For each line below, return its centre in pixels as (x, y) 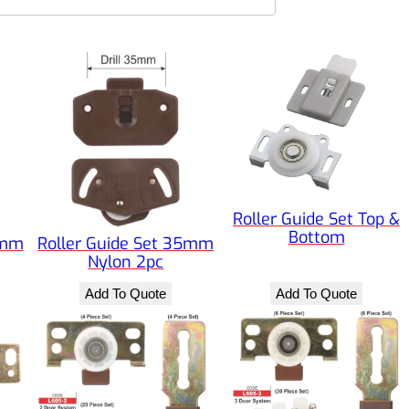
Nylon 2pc (126, 262)
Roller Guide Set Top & (317, 220)
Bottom (316, 238)
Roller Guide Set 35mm (126, 244)
